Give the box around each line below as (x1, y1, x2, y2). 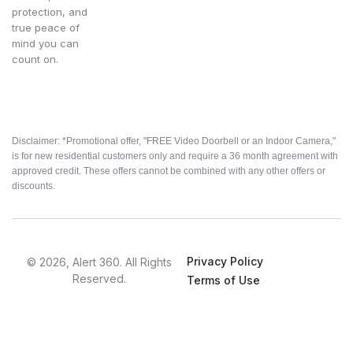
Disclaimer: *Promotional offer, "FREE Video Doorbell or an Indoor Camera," (12, 136, 336, 147)
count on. (12, 53, 58, 66)
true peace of (12, 21, 80, 35)
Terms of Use (187, 273, 261, 288)
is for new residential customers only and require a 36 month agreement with (12, 150, 338, 162)
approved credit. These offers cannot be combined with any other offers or (12, 165, 325, 177)
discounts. (12, 180, 55, 192)
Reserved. (72, 272, 127, 286)
